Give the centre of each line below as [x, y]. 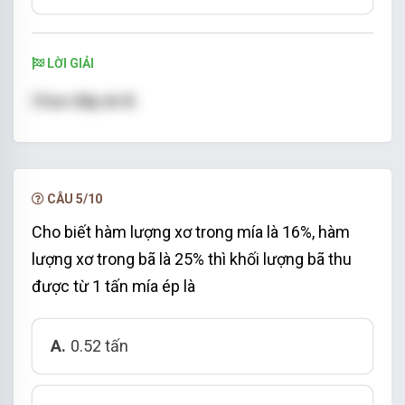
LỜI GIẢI [69, 63]
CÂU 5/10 [73, 198]
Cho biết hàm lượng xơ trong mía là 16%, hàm [191, 231]
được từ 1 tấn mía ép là [113, 286]
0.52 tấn [99, 345]
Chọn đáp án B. [85, 100]
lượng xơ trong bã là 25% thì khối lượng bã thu [192, 259]
